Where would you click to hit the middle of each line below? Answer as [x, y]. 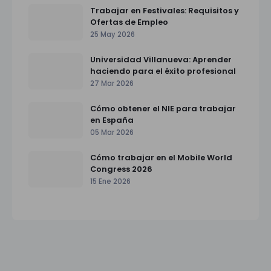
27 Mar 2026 [112, 83]
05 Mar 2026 [112, 132]
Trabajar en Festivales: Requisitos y [165, 10]
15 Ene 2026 [110, 181]
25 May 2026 [113, 34]
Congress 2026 [121, 169]
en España [112, 120]
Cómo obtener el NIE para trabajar [163, 108]
